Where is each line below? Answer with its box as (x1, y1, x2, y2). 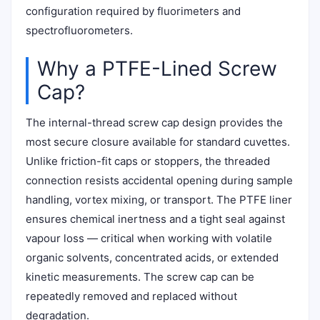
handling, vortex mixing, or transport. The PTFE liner (26, 193, 292, 206)
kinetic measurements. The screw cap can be (26, 270, 254, 284)
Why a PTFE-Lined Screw (37, 56, 277, 81)
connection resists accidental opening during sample (26, 174, 293, 187)
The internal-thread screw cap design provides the (26, 116, 283, 129)
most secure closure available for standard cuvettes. (26, 135, 290, 149)
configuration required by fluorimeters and (26, 4, 241, 18)
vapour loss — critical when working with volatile (26, 231, 272, 245)
